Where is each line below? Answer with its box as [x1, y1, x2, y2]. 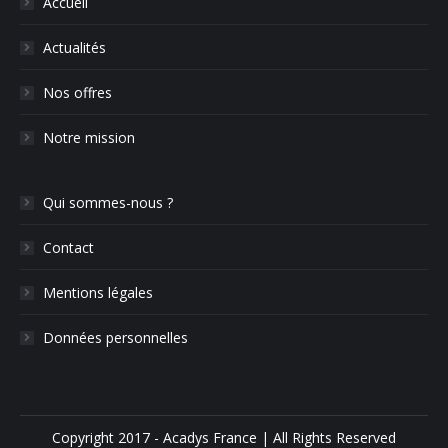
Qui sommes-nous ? [43, 192, 173, 212]
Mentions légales [43, 282, 153, 302]
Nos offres [43, 82, 112, 102]
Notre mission [43, 127, 135, 147]
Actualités [43, 37, 106, 57]
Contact [43, 237, 94, 257]
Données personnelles [43, 327, 188, 347]
